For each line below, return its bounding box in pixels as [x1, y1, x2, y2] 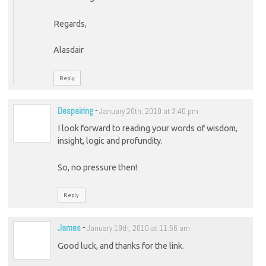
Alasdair [53, 45, 84, 55]
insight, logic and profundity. [57, 136, 163, 146]
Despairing [57, 104, 93, 116]
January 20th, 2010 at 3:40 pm [99, 106, 198, 116]
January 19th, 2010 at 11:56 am [86, 223, 190, 234]
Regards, [53, 18, 87, 28]
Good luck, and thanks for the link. [57, 240, 184, 251]
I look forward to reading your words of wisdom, [57, 123, 237, 134]
